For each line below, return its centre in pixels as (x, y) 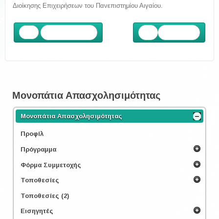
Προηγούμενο (69, 32)
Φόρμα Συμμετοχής (51, 165)
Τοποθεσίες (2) (45, 196)
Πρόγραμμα (38, 150)
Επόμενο (179, 32)
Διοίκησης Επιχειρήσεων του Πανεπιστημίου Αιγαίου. (88, 6)
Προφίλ (32, 134)
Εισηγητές (37, 211)
